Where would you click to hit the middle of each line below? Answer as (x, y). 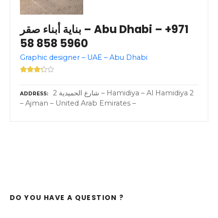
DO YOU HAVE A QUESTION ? (67, 197)
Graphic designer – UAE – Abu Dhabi (84, 57)
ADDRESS (33, 93)
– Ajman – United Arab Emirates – (78, 103)
